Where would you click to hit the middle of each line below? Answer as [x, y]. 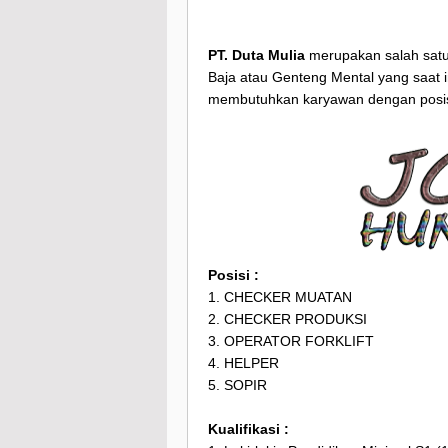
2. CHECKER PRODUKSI [287, 319]
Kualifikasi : [248, 429]
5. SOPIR [237, 385]
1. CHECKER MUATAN [280, 297]
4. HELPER [243, 363]
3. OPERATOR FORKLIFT [291, 341]
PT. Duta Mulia [256, 55]
